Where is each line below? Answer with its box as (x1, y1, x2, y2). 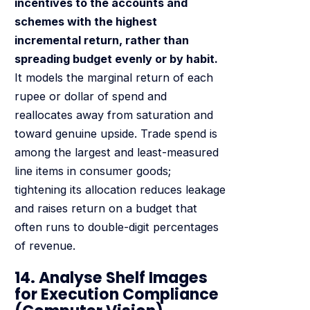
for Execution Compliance (14, 283, 219, 305)
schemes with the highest (14, 15, 157, 29)
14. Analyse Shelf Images (14, 266, 208, 289)
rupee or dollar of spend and (14, 89, 167, 104)
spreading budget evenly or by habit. (14, 52, 218, 66)
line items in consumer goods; (14, 164, 171, 179)
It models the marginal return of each (14, 71, 213, 85)
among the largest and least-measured (14, 145, 219, 160)
